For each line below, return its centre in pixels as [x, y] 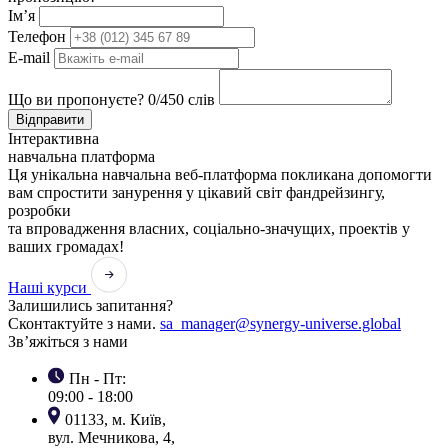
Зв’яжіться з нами [68, 342]
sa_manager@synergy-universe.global [280, 324]
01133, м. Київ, [113, 420]
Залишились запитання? [90, 306]
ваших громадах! [66, 247]
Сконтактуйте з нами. [82, 324]
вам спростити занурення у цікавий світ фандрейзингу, [196, 193]
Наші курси [49, 288]
